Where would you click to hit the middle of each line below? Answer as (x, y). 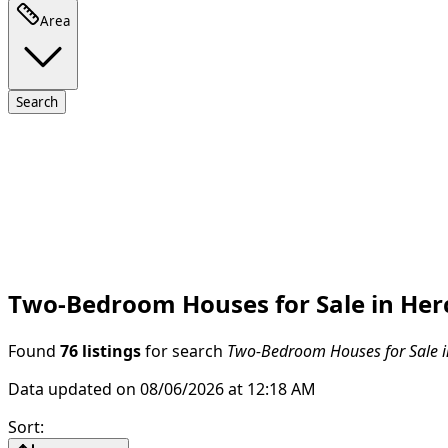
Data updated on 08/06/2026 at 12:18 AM (162, 388)
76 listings (100, 350)
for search (184, 350)
